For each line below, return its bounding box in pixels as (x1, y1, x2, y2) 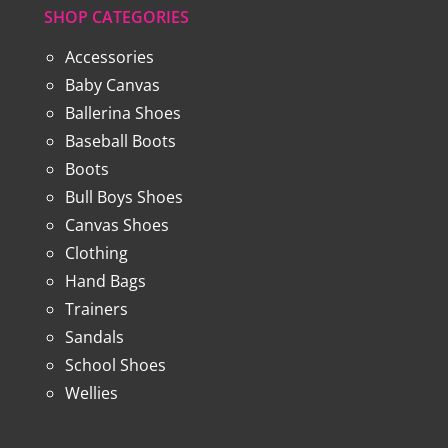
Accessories (64, 45, 154, 68)
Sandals (64, 325, 124, 348)
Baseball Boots (64, 129, 176, 152)
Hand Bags (64, 269, 146, 292)
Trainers (64, 297, 128, 320)
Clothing (64, 241, 128, 264)
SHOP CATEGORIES (44, 5, 189, 28)
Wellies (64, 381, 118, 404)
